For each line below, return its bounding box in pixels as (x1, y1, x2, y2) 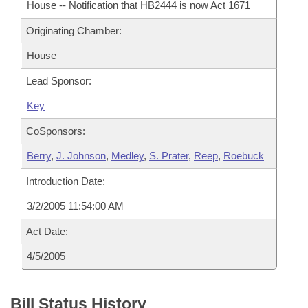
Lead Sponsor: (26, 75, 91, 87)
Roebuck (223, 150, 264, 162)
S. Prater (149, 150, 188, 162)
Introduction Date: (26, 175, 105, 187)
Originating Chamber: (26, 25, 122, 36)
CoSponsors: (26, 125, 85, 137)
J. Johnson (56, 150, 106, 162)
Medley (111, 150, 144, 162)
